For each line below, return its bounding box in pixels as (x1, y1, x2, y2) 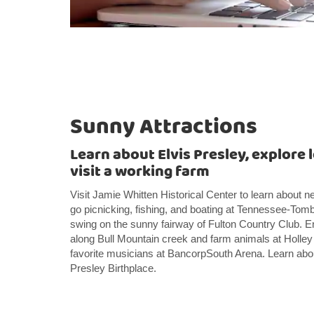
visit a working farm (70, 159, 210, 184)
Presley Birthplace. (70, 261, 156, 274)
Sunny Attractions (70, 109, 257, 144)
